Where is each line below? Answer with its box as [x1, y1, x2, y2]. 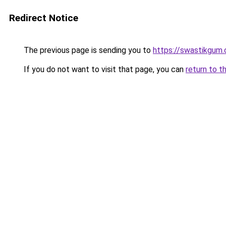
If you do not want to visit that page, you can [22, 65, 186, 74]
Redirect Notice [9, 12, 78, 24]
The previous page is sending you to [22, 45, 153, 55]
